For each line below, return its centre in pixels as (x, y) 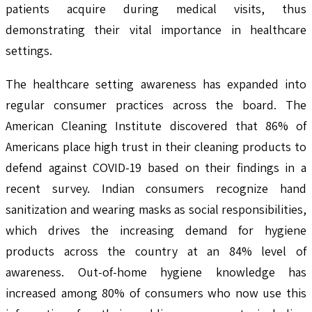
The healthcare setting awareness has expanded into (156, 84)
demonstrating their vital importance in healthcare (156, 29)
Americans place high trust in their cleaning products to (156, 146)
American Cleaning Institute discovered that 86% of (156, 125)
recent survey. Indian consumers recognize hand (156, 188)
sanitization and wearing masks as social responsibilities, (156, 209)
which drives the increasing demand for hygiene (156, 230)
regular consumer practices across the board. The (156, 104)
